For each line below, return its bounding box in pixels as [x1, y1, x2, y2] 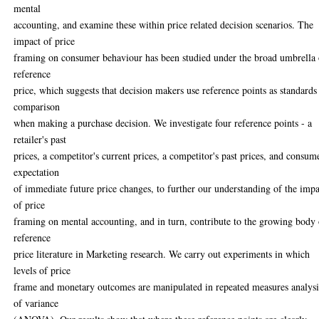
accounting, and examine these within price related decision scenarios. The [14, 17, 314, 31]
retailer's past [14, 132, 67, 146]
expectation [14, 164, 60, 179]
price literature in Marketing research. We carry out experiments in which [14, 246, 310, 261]
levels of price [14, 263, 71, 277]
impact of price [14, 33, 75, 48]
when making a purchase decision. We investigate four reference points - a [14, 115, 313, 130]
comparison [14, 99, 61, 113]
